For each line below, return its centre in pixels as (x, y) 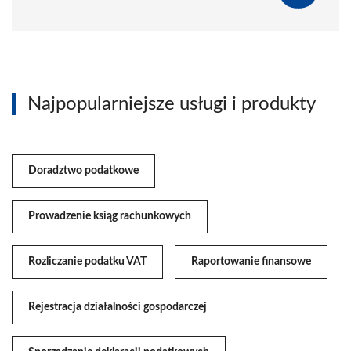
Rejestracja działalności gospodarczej (118, 307)
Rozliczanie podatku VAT (87, 261)
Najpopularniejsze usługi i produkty (172, 104)
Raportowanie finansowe (251, 261)
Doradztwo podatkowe (83, 170)
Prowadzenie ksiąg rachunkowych (110, 216)
